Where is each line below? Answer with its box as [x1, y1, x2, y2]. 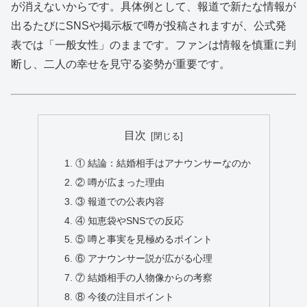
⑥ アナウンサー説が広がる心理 [75, 253, 213, 265]
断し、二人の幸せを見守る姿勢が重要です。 [11, 58, 230, 70]
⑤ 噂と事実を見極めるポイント [75, 234, 213, 245]
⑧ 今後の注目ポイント [75, 291, 175, 303]
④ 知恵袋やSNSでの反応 [75, 214, 184, 226]
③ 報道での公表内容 [75, 195, 165, 207]
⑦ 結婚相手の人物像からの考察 [75, 272, 213, 284]
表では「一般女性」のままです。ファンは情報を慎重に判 [11, 38, 296, 51]
